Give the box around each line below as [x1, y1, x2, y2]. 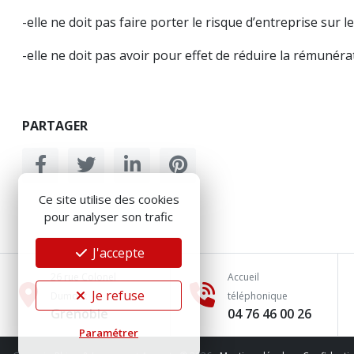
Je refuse [88, 287, 145, 304]
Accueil [228, 270, 260, 284]
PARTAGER [22, 117, 88, 134]
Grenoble [51, 305, 108, 322]
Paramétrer [79, 326, 138, 340]
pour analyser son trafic [44, 209, 173, 224]
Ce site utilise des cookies [38, 191, 179, 207]
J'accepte [88, 244, 145, 262]
